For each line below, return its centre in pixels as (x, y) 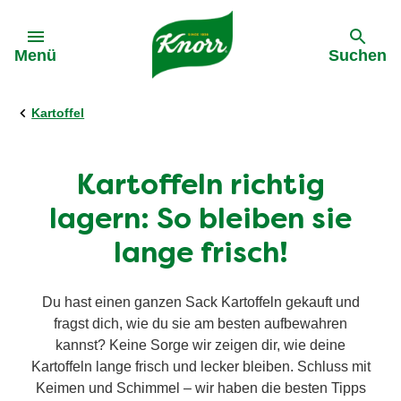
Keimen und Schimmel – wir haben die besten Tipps (200, 388)
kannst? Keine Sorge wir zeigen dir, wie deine (200, 345)
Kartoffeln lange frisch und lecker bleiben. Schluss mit (200, 366)
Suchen (358, 55)
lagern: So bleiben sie (200, 222)
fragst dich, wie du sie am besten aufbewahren (200, 323)
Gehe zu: (57, 25)
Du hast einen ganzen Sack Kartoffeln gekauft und (200, 302)
